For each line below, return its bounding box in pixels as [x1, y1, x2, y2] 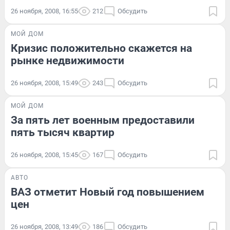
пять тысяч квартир [11, 126, 114, 139]
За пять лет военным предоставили [11, 113, 195, 126]
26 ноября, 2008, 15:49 [11, 79, 78, 87]
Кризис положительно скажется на [11, 42, 192, 54]
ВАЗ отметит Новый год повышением [11, 185, 204, 198]
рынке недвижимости [11, 54, 124, 67]
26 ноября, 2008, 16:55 [11, 7, 78, 15]
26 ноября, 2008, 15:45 [11, 150, 78, 159]
